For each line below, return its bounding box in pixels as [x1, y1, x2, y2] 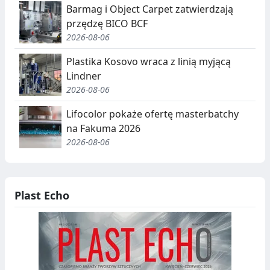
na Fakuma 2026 [66, 121, 140, 135]
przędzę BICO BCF [66, 16, 148, 30]
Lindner [66, 69, 101, 83]
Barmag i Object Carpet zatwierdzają [66, 2, 233, 16]
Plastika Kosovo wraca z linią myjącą [66, 54, 231, 68]
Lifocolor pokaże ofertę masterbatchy [66, 107, 239, 121]
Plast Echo [14, 188, 69, 203]
